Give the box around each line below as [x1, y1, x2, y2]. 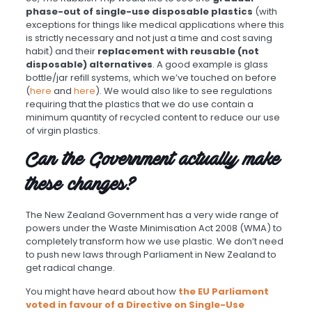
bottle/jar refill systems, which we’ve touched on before [25, 71, 276, 85]
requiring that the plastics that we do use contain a [25, 97, 253, 111]
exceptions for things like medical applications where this [25, 18, 284, 32]
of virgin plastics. [25, 124, 100, 138]
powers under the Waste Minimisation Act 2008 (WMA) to [25, 221, 282, 235]
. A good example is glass [152, 58, 268, 72]
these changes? [25, 173, 135, 198]
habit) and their [25, 45, 97, 58]
